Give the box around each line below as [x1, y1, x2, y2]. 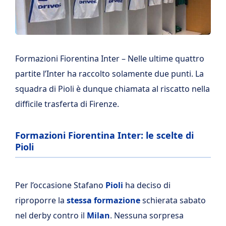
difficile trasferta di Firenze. [15, 98, 119, 109]
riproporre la [15, 195, 67, 206]
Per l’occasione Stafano [15, 180, 105, 191]
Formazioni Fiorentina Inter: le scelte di [15, 129, 194, 141]
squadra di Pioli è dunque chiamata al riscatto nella [15, 83, 210, 94]
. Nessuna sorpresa [110, 210, 184, 221]
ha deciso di [123, 180, 171, 191]
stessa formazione [67, 195, 140, 206]
